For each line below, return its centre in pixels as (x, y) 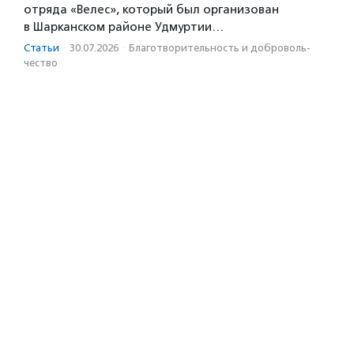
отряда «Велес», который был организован (151, 10)
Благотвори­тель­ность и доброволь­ (220, 48)
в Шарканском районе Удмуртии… (124, 27)
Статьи (41, 48)
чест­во (41, 63)
